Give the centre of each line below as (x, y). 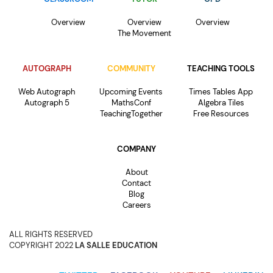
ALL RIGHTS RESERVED (51, 234)
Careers (136, 205)
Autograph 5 (47, 102)
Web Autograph (47, 91)
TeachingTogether (131, 113)
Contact (136, 183)
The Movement (144, 33)
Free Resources (221, 113)
